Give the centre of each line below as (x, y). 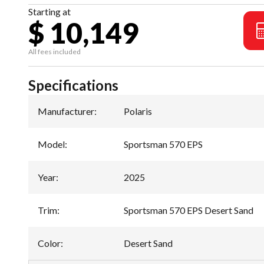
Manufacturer (66, 111)
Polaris (138, 111)
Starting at (49, 11)
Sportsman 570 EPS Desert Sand (189, 210)
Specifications (73, 85)
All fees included (55, 52)
